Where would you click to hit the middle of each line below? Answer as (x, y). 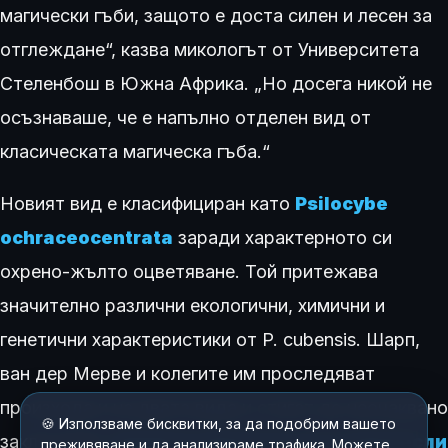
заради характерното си (282, 237)
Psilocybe (341, 203)
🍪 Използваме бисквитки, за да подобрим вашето (218, 423)
